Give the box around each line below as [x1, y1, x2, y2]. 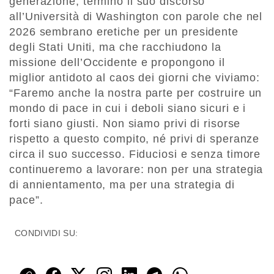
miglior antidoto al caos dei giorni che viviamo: [9, 72, 261, 84]
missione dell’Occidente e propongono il [9, 56, 226, 69]
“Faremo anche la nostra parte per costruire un [9, 87, 262, 100]
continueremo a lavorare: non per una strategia [9, 163, 264, 176]
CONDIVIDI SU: [15, 228, 78, 239]
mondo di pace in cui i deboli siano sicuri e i [9, 102, 246, 115]
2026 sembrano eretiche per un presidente [9, 26, 239, 39]
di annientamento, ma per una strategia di [9, 179, 235, 191]
